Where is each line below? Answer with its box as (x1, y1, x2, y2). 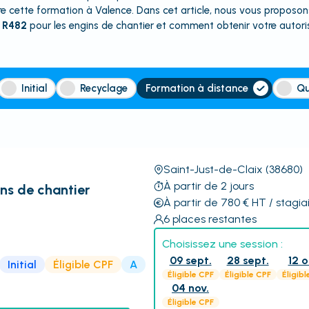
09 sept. (169, 254, 212, 267)
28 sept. (226, 254, 269, 267)
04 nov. (172, 281, 210, 295)
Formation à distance (146, 82, 249, 94)
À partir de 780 (163, 196, 240, 209)
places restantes (172, 212, 257, 226)
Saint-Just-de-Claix (163, 163, 263, 176)
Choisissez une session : (161, 237, 283, 250)
